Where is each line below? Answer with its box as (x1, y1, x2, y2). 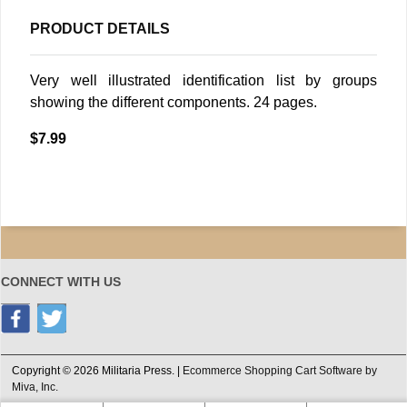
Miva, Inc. (12, 381, 58, 394)
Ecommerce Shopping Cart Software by (183, 364, 377, 378)
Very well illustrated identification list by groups (30, 73, 377, 89)
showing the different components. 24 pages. (30, 94, 317, 111)
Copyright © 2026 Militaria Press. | (12, 364, 183, 378)
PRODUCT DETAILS (30, 21, 170, 37)
